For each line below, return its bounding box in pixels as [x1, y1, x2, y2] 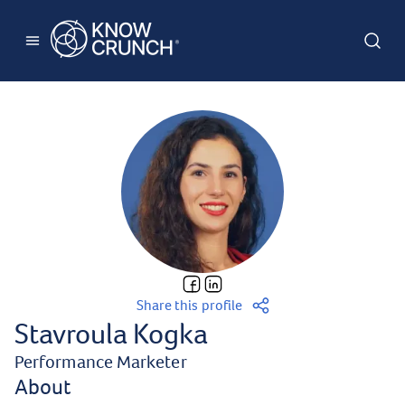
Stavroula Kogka [14, 316, 208, 353]
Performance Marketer [14, 351, 187, 373]
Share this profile [137, 297, 242, 315]
